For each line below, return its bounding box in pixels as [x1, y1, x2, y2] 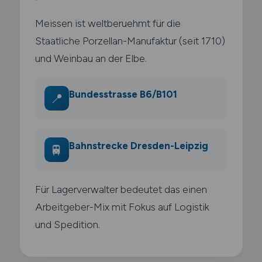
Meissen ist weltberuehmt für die [35, 16, 181, 29]
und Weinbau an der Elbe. [35, 51, 147, 64]
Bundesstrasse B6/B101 [68, 88, 177, 100]
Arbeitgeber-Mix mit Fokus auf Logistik [35, 200, 209, 213]
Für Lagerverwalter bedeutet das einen [35, 182, 207, 195]
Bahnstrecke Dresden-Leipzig [68, 139, 208, 151]
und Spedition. [35, 218, 100, 230]
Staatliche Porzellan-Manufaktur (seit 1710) [35, 34, 225, 47]
